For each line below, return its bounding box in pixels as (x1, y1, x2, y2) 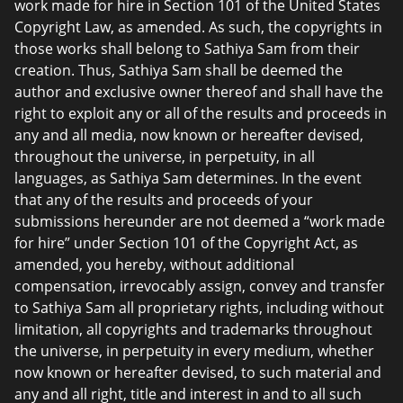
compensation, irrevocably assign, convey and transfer (14, 276, 385, 296)
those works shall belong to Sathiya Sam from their (14, 39, 360, 58)
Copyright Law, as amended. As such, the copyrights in (14, 17, 382, 37)
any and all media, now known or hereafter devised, (14, 125, 363, 145)
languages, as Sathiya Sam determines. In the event (14, 168, 362, 188)
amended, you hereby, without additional (14, 255, 294, 274)
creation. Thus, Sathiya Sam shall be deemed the (14, 60, 343, 80)
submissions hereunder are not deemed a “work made (14, 211, 385, 231)
